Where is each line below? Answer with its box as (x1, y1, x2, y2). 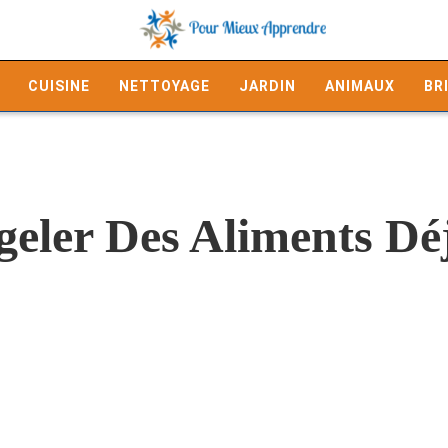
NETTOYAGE (119, 78, 210, 94)
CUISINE (28, 78, 90, 94)
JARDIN (239, 78, 296, 94)
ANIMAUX (325, 78, 395, 94)
